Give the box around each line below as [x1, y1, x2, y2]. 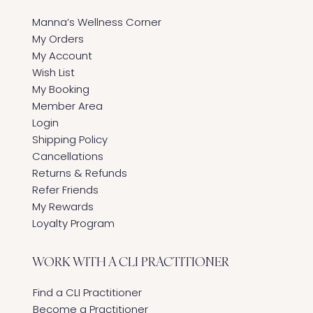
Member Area [32, 99, 103, 114]
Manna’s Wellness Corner [32, 15, 162, 30]
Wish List [32, 65, 75, 80]
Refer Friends [32, 182, 99, 198]
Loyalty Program [32, 216, 115, 231]
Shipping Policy [32, 132, 108, 147]
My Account [32, 48, 93, 64]
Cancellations [32, 149, 104, 164]
